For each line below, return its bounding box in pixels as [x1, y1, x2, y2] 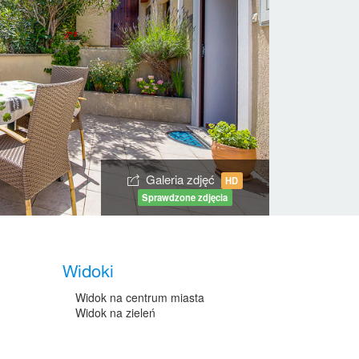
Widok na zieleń [75, 304, 156, 321]
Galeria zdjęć [142, 170, 221, 188]
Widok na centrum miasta [75, 288, 205, 305]
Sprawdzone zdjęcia [142, 190, 228, 204]
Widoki [63, 258, 115, 286]
